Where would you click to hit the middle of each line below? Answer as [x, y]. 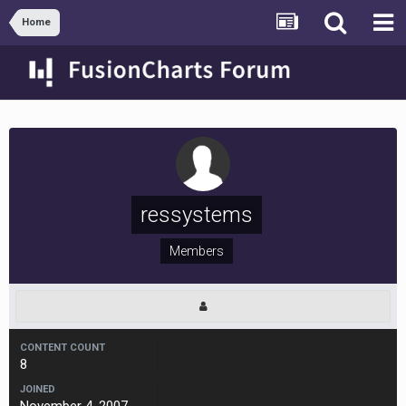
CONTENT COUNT [63, 348]
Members [196, 251]
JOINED [38, 389]
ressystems [196, 215]
